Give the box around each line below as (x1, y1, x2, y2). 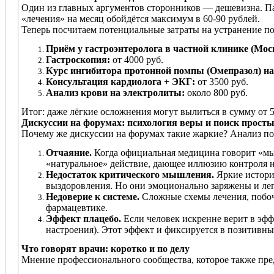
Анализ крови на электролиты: (46, 87, 185, 98)
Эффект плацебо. (46, 213, 121, 224)
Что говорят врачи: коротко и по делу (21, 243, 190, 254)
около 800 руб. (185, 87, 248, 98)
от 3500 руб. (195, 76, 248, 87)
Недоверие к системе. (46, 191, 139, 202)
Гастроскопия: (46, 54, 110, 65)
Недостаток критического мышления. (46, 169, 214, 180)
